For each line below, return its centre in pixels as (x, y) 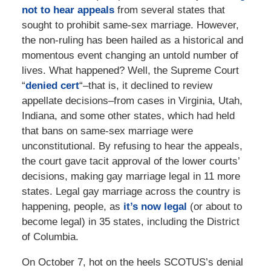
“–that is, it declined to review (145, 86)
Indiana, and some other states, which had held (128, 116)
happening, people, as (72, 207)
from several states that (169, 10)
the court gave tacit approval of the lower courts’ (130, 162)
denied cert (52, 86)
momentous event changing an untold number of (130, 56)
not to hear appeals (68, 10)
